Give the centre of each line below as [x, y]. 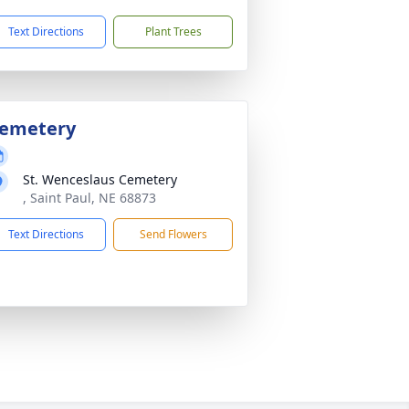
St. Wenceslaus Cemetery [100, 179]
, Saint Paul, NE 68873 [89, 198]
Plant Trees [173, 31]
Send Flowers [173, 234]
